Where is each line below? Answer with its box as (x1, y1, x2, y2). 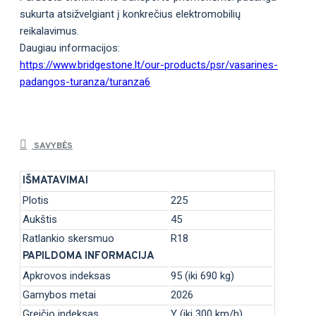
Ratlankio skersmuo (23, 231, 114, 245)
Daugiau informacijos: (20, 42, 120, 55)
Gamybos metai (23, 288, 96, 301)
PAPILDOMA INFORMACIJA (23, 249, 154, 263)
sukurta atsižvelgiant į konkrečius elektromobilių (20, 8, 241, 21)
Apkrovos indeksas (23, 269, 111, 282)
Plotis (23, 193, 49, 207)
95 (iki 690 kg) (171, 269, 234, 282)
